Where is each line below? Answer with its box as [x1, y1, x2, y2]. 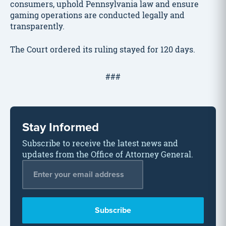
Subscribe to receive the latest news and [22, 137, 178, 149]
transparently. [10, 20, 65, 32]
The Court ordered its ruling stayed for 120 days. [10, 43, 195, 55]
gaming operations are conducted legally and [10, 9, 185, 21]
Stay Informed [22, 118, 99, 136]
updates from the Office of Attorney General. [22, 148, 193, 160]
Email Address [22, 159, 78, 171]
